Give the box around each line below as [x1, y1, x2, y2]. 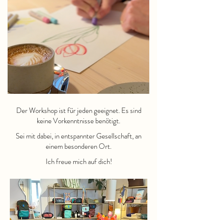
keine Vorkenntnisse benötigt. [37, 115, 120, 126]
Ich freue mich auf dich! [45, 156, 112, 167]
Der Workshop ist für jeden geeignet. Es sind [16, 105, 141, 116]
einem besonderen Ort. [46, 141, 111, 152]
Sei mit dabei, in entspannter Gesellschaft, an [16, 131, 141, 141]
